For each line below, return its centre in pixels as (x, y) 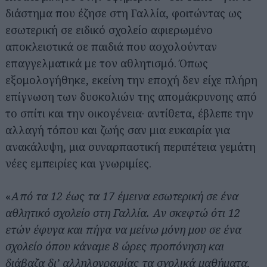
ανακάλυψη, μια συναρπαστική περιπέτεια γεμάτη (131, 147)
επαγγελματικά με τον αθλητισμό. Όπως (107, 63)
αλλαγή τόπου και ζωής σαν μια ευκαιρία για (118, 130)
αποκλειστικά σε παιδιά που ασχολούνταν (111, 46)
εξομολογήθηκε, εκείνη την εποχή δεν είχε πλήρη (131, 80)
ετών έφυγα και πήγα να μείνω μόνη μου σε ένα (123, 229)
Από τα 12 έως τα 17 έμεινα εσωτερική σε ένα (125, 196)
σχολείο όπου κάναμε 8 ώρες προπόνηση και (115, 246)
